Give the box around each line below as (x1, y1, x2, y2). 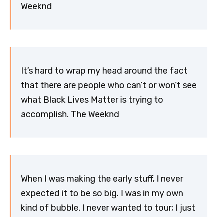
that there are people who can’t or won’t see (21, 79, 197, 91)
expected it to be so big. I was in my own (21, 187, 183, 199)
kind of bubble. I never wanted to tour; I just (21, 202, 195, 213)
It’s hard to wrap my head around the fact (21, 65, 187, 76)
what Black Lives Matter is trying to (21, 94, 163, 105)
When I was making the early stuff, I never (21, 173, 183, 184)
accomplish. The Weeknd (21, 108, 119, 120)
